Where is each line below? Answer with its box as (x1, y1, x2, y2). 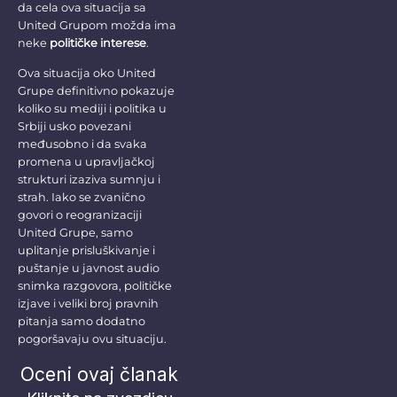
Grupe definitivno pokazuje (18, 84, 175, 98)
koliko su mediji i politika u (18, 102, 167, 116)
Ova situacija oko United (18, 66, 156, 81)
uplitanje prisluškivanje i (18, 244, 155, 258)
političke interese (50, 36, 146, 50)
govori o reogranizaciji (18, 208, 142, 222)
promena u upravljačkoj (18, 155, 155, 169)
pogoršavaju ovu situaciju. (18, 332, 167, 346)
